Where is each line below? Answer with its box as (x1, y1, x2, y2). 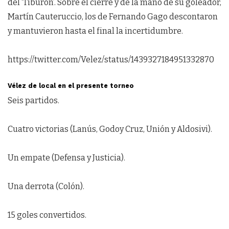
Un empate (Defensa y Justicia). (8, 152, 125, 163)
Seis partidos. (8, 95, 59, 105)
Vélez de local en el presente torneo (8, 82, 134, 90)
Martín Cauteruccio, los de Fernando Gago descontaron (8, 12, 218, 22)
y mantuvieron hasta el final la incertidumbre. (8, 26, 183, 36)
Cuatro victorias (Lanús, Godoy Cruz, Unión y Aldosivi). (8, 124, 212, 134)
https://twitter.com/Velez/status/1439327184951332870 (8, 55, 214, 65)
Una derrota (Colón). (8, 181, 84, 191)
